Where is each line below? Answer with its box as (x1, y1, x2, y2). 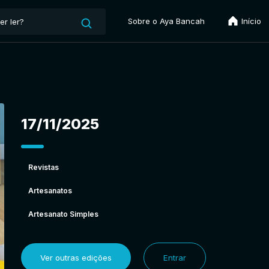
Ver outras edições (40, 252, 112, 262)
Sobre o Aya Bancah (128, 16, 205, 26)
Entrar (163, 252, 186, 262)
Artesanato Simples (28, 209, 98, 219)
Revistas (28, 162, 59, 172)
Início (239, 16, 261, 26)
